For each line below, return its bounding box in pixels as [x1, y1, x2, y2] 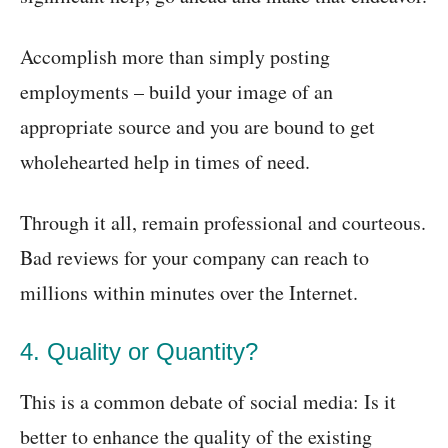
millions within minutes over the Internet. [20, 278, 358, 306]
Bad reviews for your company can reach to [20, 243, 369, 271]
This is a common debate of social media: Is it [20, 387, 396, 415]
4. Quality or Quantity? [20, 337, 258, 365]
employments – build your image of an [20, 77, 333, 105]
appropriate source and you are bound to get [20, 112, 375, 140]
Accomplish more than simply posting [20, 42, 330, 70]
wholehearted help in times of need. [20, 147, 310, 175]
